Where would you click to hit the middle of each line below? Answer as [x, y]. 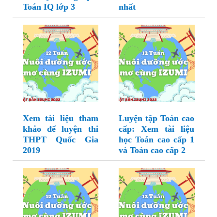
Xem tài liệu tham [60, 118]
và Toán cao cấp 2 [152, 150]
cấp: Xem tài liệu [156, 129]
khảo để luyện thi [60, 129]
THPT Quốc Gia [60, 140]
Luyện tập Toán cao [156, 118]
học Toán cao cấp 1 [156, 140]
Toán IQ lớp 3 [49, 7]
